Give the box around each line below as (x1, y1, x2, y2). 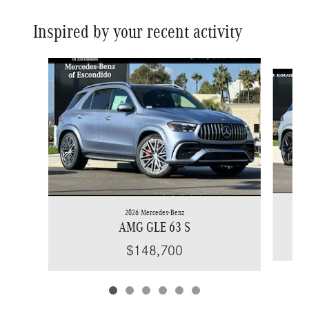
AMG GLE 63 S (119, 219, 190, 235)
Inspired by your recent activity (33, 21, 242, 42)
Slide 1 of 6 (16, 58, 61, 70)
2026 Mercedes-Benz (125, 207, 184, 217)
